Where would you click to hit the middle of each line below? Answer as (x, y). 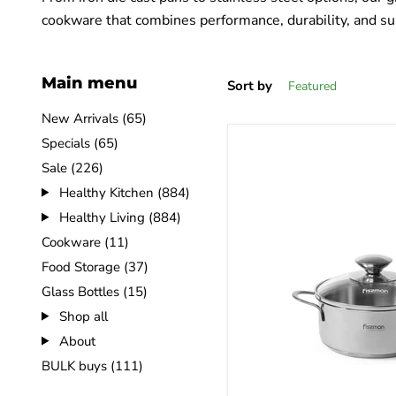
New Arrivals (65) (94, 118)
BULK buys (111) (92, 366)
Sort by (250, 86)
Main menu (89, 83)
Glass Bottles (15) (95, 291)
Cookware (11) (85, 242)
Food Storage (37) (95, 267)
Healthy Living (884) (118, 217)
